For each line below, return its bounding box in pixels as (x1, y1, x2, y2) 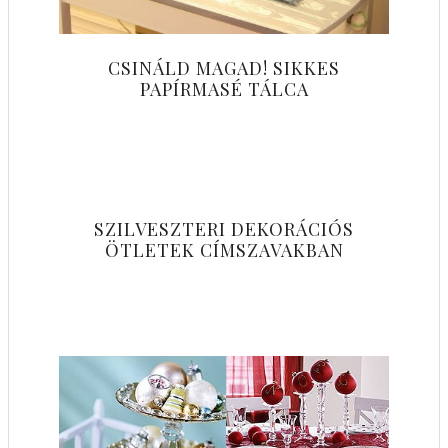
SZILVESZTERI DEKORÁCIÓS (94, 216, 354, 241)
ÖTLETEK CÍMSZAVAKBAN (104, 237, 344, 262)
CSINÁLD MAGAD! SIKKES (108, 55, 340, 80)
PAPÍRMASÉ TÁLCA (139, 76, 309, 101)
